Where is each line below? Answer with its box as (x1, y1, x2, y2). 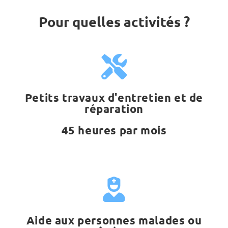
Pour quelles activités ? (38, 13, 190, 31)
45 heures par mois (61, 123, 167, 137)
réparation (84, 102, 144, 116)
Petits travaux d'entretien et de (24, 91, 204, 105)
